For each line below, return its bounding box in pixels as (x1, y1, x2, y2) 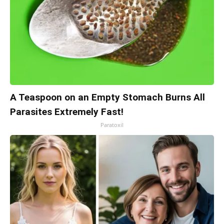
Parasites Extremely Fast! (10, 106, 123, 118)
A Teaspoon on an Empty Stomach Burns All (10, 91, 205, 103)
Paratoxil (100, 121, 123, 129)
